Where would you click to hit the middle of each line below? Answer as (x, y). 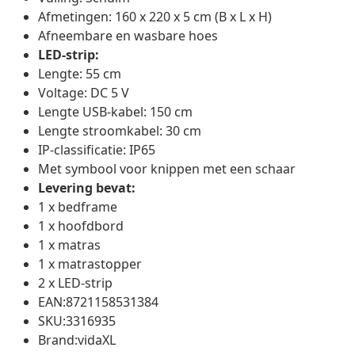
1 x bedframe (78, 206)
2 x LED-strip (75, 282)
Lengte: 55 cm (80, 73)
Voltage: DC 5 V (84, 92)
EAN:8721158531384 (98, 302)
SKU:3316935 (77, 321)
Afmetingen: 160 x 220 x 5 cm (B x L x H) (155, 16)
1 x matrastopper (90, 263)
